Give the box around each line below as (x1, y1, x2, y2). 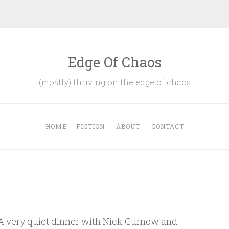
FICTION (76, 122, 105, 130)
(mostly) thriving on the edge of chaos (38, 77, 191, 87)
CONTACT (151, 122, 184, 130)
